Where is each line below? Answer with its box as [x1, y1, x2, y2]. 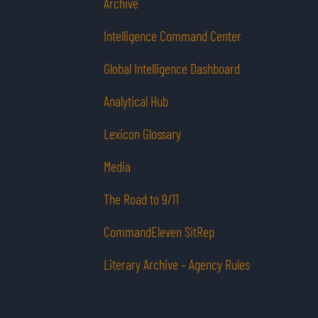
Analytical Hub [104, 92, 168, 110]
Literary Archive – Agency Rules [104, 256, 250, 273]
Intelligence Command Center [104, 27, 241, 45]
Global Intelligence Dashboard [104, 60, 240, 77]
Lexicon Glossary [104, 125, 181, 143]
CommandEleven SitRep [104, 223, 214, 241]
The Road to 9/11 [104, 190, 179, 208]
